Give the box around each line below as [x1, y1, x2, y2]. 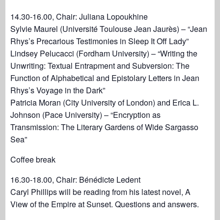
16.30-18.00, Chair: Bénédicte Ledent [10, 174, 141, 185]
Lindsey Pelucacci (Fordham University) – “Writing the [10, 48, 198, 59]
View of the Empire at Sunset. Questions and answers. [10, 198, 199, 210]
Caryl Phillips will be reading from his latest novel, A [10, 186, 191, 197]
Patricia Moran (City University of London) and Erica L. [10, 97, 199, 108]
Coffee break [10, 154, 56, 165]
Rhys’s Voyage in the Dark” [10, 84, 106, 96]
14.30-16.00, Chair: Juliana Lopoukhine [10, 11, 148, 22]
